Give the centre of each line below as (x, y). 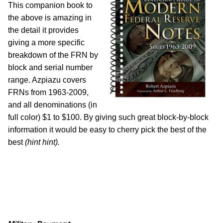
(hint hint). (42, 142)
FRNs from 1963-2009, (48, 93)
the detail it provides (43, 30)
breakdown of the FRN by (53, 55)
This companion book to (50, 5)
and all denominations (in (53, 105)
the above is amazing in (50, 18)
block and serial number (50, 68)
